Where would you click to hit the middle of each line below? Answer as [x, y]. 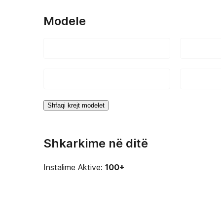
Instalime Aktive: [74, 167]
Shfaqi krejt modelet [76, 105]
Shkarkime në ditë [96, 143]
